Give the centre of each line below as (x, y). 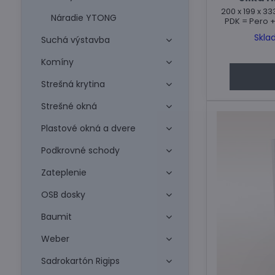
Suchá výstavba (75, 40)
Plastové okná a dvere (88, 128)
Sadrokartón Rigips (80, 261)
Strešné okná (69, 106)
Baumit (56, 217)
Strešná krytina (73, 84)
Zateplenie (64, 172)
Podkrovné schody (80, 150)
